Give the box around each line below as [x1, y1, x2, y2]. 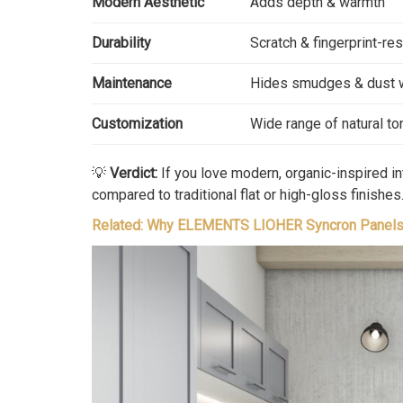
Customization [92, 115, 183, 133]
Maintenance [92, 75, 172, 93]
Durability [92, 34, 151, 52]
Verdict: [110, 165, 157, 183]
